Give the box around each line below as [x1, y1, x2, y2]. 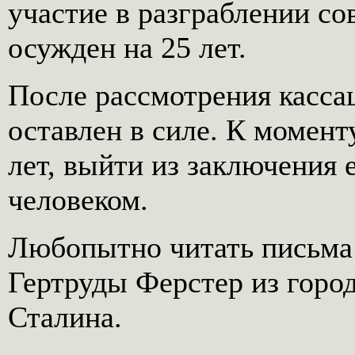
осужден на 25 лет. [8, 31, 246, 64]
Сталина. [8, 300, 122, 334]
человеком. [8, 183, 148, 216]
